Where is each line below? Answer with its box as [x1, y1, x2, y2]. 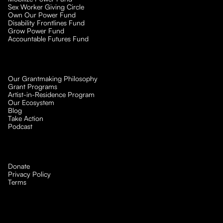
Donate [8, 162, 30, 171]
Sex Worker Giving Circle [8, 2, 84, 11]
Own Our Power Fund [8, 10, 76, 19]
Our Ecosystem [8, 98, 54, 107]
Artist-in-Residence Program [8, 90, 95, 99]
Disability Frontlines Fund [8, 18, 85, 27]
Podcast [8, 122, 32, 131]
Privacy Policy [8, 170, 51, 179]
